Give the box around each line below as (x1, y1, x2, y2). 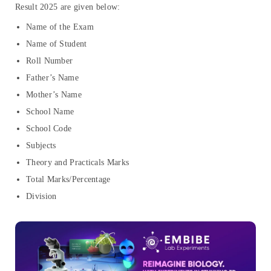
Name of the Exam (26, 22, 94, 32)
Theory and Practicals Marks (26, 158, 129, 168)
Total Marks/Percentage (26, 175, 111, 184)
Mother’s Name (26, 90, 82, 100)
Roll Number (26, 56, 73, 66)
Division (26, 192, 57, 201)
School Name (26, 107, 74, 117)
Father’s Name (26, 73, 79, 83)
